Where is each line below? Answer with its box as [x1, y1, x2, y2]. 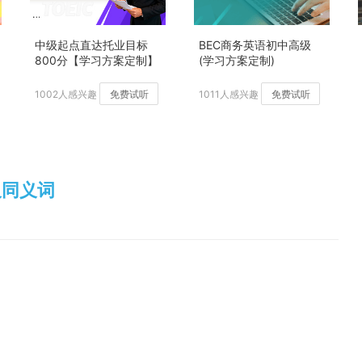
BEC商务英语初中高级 [199, 38, 311, 52]
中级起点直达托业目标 [35, 38, 148, 52]
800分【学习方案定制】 [35, 53, 158, 67]
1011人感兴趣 [199, 88, 259, 100]
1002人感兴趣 [35, 88, 97, 100]
